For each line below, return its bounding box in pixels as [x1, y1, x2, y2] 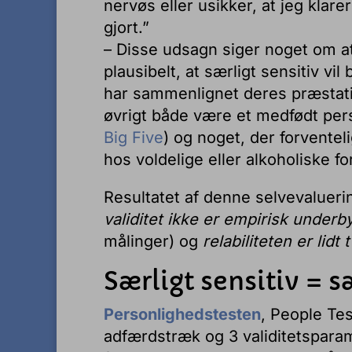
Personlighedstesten [104, 305, 261, 324]
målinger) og [104, 232, 203, 251]
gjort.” [104, 18, 149, 37]
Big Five [104, 128, 163, 147]
